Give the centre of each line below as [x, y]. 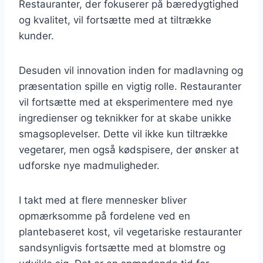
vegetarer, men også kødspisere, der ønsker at [129, 149]
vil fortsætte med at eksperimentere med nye [126, 102]
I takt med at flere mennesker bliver [103, 200]
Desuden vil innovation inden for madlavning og [131, 70]
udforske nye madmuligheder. [89, 165]
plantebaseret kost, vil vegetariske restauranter [130, 232]
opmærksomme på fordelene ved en [104, 216]
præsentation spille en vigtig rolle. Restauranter [130, 86]
